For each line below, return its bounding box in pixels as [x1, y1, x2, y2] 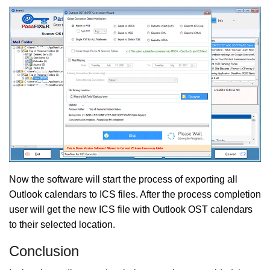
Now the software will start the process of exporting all [9, 174, 237, 185]
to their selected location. [9, 219, 115, 230]
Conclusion [9, 243, 79, 260]
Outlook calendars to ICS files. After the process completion [9, 189, 261, 200]
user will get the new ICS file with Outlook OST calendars [9, 204, 253, 215]
